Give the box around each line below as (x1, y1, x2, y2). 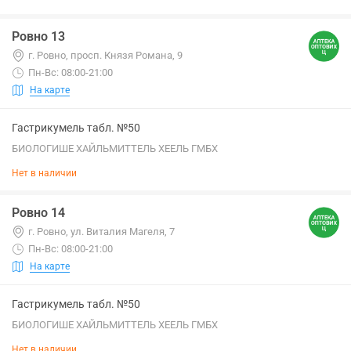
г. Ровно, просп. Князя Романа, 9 (28, 49, 183, 61)
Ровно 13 (12, 29, 65, 44)
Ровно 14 (12, 205, 65, 220)
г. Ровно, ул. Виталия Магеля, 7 (28, 226, 175, 237)
